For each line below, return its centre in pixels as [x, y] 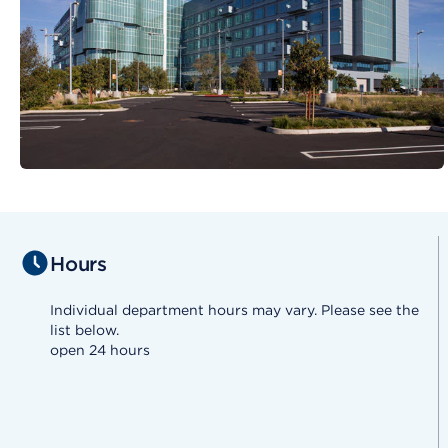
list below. [84, 330]
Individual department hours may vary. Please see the [234, 310]
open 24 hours [100, 350]
